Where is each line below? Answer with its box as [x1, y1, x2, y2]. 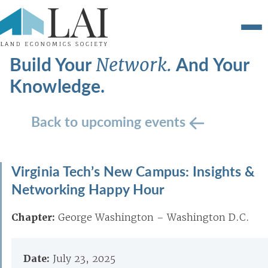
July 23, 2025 [53, 252, 115, 264]
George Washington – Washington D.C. [58, 211, 249, 223]
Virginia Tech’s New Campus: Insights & [11, 161, 255, 181]
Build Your [10, 51, 96, 77]
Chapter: [11, 211, 55, 224]
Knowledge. [10, 73, 105, 98]
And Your [176, 51, 249, 77]
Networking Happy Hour [11, 179, 165, 199]
